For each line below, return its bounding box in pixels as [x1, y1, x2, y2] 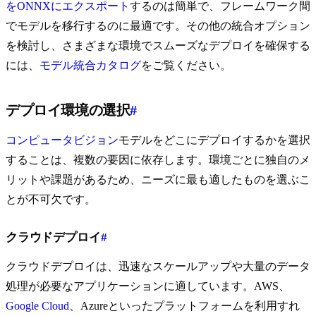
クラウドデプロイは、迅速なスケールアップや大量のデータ [6, 260, 310, 273]
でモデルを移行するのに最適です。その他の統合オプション [6, 20, 310, 32]
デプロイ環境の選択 [6, 102, 130, 119]
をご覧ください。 [141, 59, 231, 72]
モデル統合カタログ [39, 59, 141, 72]
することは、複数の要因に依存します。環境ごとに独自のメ [6, 154, 310, 166]
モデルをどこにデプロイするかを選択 [119, 134, 310, 147]
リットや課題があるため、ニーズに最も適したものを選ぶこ [6, 174, 310, 186]
